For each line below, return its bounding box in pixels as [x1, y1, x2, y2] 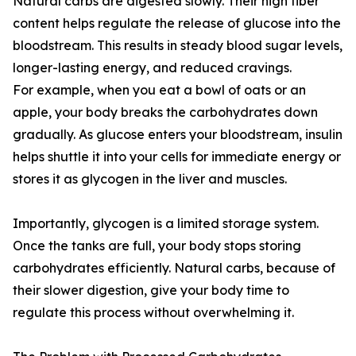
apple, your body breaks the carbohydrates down [13, 104, 318, 121]
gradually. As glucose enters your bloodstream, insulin [13, 126, 342, 143]
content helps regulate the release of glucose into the [13, 15, 341, 32]
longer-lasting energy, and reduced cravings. [13, 60, 292, 76]
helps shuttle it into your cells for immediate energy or [13, 149, 341, 165]
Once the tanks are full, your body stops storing [13, 238, 301, 254]
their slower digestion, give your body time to [13, 282, 289, 299]
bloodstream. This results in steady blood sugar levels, [13, 37, 342, 54]
